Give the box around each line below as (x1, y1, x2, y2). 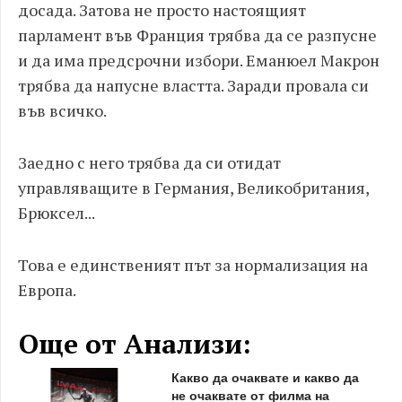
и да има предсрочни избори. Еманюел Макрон (18, 49, 380, 71)
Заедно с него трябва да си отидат (18, 152, 281, 173)
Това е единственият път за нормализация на (18, 254, 368, 275)
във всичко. (18, 100, 107, 121)
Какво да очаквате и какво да (170, 368, 359, 386)
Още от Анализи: (19, 326, 251, 362)
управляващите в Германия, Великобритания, (18, 177, 369, 198)
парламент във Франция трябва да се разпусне (18, 24, 377, 46)
